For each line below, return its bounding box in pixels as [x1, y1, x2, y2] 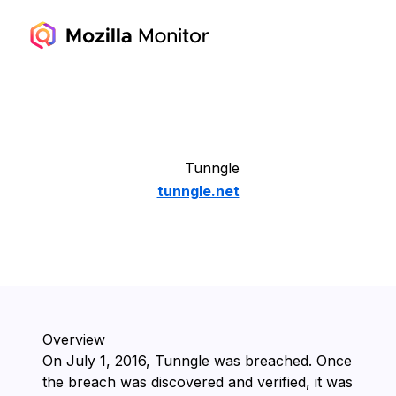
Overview [42, 331, 105, 348]
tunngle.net [156, 182, 240, 200]
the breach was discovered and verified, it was [42, 373, 353, 391]
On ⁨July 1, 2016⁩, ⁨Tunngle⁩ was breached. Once [42, 352, 352, 369]
